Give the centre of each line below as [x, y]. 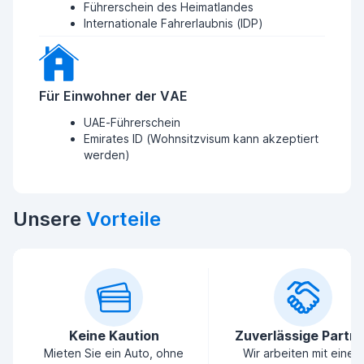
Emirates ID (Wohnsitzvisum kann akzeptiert [201, 139]
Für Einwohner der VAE [113, 96]
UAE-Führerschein [132, 122]
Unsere [50, 219]
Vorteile [123, 219]
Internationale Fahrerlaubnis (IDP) [173, 23]
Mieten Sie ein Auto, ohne [114, 353]
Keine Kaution [114, 336]
